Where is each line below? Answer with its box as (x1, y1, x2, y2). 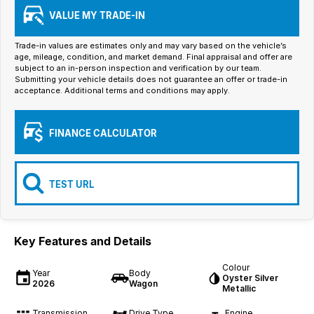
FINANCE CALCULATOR (49, 127, 157, 139)
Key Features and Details (14, 234, 151, 249)
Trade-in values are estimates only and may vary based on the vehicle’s (15, 41, 287, 51)
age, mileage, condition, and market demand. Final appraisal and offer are (15, 52, 292, 62)
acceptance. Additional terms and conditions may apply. (15, 86, 230, 96)
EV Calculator (11, 35, 74, 47)
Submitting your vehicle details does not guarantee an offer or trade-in (15, 74, 287, 85)
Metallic (222, 283, 257, 294)
